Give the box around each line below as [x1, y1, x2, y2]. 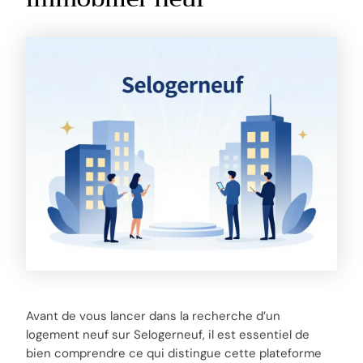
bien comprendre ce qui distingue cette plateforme [26, 344, 322, 361]
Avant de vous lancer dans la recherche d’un [26, 307, 281, 324]
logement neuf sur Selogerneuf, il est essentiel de [26, 326, 310, 343]
